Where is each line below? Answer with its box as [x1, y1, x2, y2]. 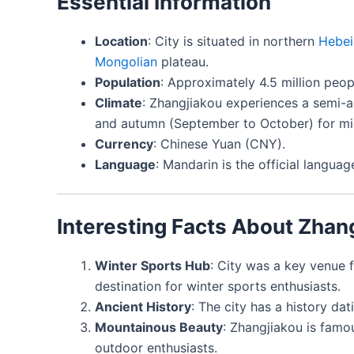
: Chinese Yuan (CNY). [153, 135, 285, 152]
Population [95, 73, 160, 90]
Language [95, 156, 156, 172]
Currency [95, 135, 153, 152]
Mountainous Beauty [95, 318, 223, 335]
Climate [95, 94, 142, 111]
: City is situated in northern [148, 32, 318, 49]
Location [95, 32, 148, 49]
